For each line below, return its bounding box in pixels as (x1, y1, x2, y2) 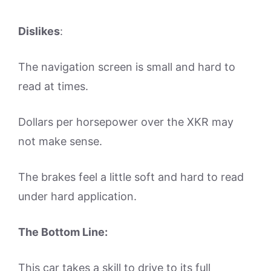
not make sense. (18, 135, 102, 148)
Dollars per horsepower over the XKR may (18, 116, 233, 128)
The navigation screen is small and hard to (18, 60, 235, 73)
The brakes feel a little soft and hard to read (18, 171, 244, 183)
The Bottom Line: (18, 226, 108, 238)
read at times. (18, 80, 88, 93)
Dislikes (18, 25, 60, 38)
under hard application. (18, 190, 137, 203)
